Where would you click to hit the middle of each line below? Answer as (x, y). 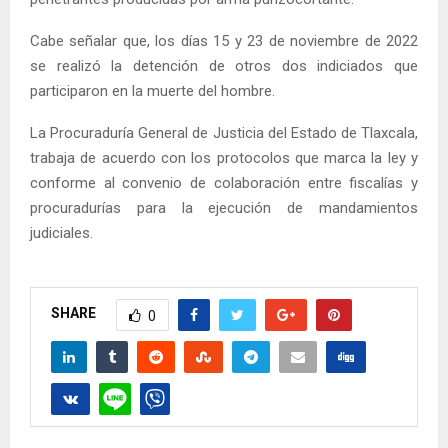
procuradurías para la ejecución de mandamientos (224, 207)
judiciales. (61, 232)
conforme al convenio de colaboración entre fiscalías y (224, 182)
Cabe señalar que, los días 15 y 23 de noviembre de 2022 (224, 40)
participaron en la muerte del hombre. (152, 90)
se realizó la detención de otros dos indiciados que (224, 65)
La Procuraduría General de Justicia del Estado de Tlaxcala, (224, 132)
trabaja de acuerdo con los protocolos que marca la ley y (224, 157)
